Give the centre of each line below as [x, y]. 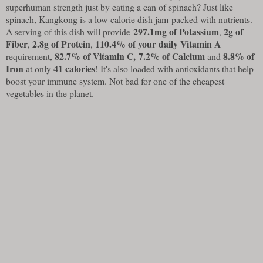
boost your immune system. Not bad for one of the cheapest [115, 80]
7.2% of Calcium [172, 56]
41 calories [74, 68]
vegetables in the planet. [50, 93]
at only [38, 68]
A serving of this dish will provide [70, 31]
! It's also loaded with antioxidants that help [174, 68]
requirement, [30, 56]
